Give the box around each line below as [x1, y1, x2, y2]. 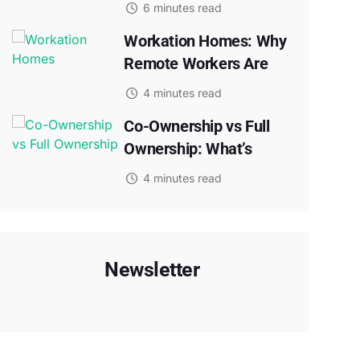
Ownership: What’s [124, 139, 252, 158]
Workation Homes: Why [124, 31, 287, 51]
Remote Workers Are [124, 54, 268, 73]
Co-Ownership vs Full [124, 117, 270, 136]
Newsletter [104, 258, 200, 281]
